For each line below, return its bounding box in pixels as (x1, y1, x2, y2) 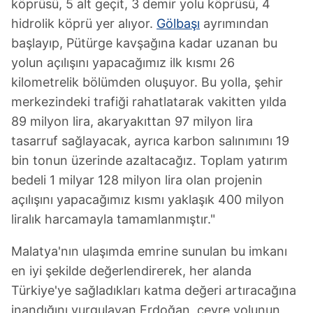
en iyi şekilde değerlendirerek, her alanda (11, 263, 252, 279)
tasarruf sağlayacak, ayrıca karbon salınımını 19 (11, 133, 289, 149)
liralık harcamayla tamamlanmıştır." (11, 212, 215, 227)
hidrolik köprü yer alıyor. (11, 16, 156, 31)
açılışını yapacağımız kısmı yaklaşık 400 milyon (11, 192, 284, 208)
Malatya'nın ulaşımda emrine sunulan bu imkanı (11, 244, 287, 259)
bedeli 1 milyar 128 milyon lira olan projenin (11, 173, 263, 188)
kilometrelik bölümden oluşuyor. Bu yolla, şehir (11, 75, 283, 90)
